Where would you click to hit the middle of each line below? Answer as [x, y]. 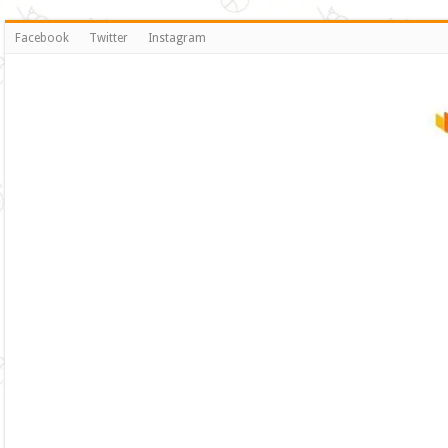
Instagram [177, 38]
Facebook [42, 38]
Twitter [109, 38]
